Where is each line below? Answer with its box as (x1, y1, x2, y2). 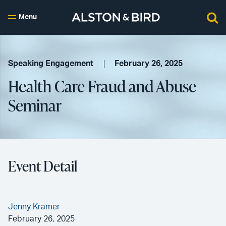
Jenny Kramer (8, 203, 60, 211)
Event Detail (8, 156, 77, 176)
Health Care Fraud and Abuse (8, 75, 196, 97)
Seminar (8, 94, 62, 117)
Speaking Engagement (8, 60, 93, 68)
